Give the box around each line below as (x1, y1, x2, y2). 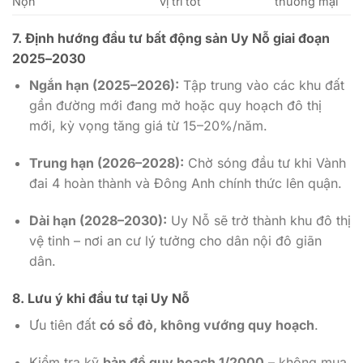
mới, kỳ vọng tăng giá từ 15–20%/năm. (28, 117, 267, 135)
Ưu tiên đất (28, 316, 100, 333)
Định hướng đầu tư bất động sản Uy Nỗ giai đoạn (25, 30, 330, 47)
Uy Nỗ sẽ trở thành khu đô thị (166, 212, 351, 229)
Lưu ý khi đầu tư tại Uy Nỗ (28, 289, 190, 306)
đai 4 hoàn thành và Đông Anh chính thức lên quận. (28, 175, 342, 192)
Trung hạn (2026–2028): (28, 155, 184, 172)
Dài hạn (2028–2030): (28, 212, 167, 229)
